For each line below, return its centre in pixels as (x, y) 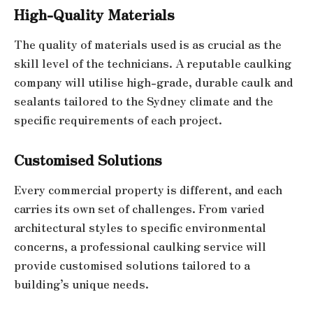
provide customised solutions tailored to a (132, 265)
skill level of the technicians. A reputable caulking (153, 64)
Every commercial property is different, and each (148, 190)
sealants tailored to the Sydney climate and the (144, 101)
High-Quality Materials (94, 14)
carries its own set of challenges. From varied (139, 209)
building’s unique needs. (81, 284)
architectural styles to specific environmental (140, 228)
